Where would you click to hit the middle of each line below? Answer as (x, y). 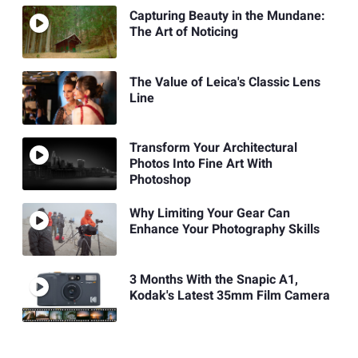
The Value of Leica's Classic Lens (225, 82)
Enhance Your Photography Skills (224, 230)
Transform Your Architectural (213, 147)
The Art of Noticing (183, 32)
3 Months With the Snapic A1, (213, 279)
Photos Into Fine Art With (201, 163)
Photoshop (160, 179)
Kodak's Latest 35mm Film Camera (229, 295)
